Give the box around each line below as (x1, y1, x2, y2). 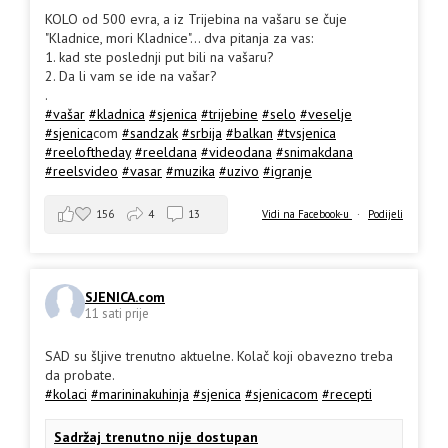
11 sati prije (85, 305, 149, 323)
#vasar (122, 161, 162, 180)
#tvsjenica (277, 123, 336, 142)
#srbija (182, 123, 222, 142)
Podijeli (368, 206, 403, 221)
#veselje (300, 104, 352, 123)
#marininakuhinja (91, 384, 189, 403)
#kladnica (89, 104, 145, 123)
